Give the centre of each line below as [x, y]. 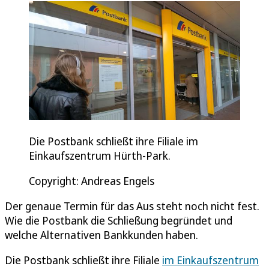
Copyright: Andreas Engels [92, 180]
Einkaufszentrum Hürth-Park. [100, 155]
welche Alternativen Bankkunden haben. [101, 234]
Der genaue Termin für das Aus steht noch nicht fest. [132, 206]
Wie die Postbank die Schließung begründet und [119, 220]
